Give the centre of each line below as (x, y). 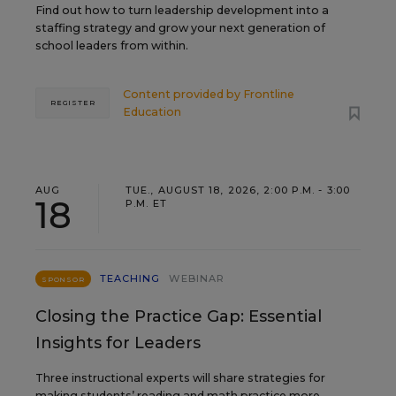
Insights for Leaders (118, 343)
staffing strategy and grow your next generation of (180, 27)
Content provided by (183, 94)
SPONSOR (63, 279)
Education (152, 111)
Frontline (269, 94)
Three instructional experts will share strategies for (180, 377)
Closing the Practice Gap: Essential (179, 316)
